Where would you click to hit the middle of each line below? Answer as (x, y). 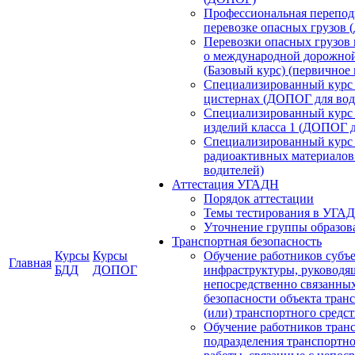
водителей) (234, 170)
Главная (30, 263)
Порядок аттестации (259, 198)
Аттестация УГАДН (225, 184)
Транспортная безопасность (247, 241)
